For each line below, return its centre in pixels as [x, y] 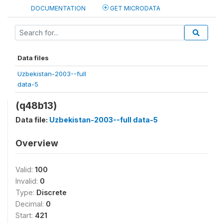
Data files [33, 58]
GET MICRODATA [134, 8]
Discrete [52, 192]
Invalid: [28, 181]
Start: [25, 215]
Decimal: [31, 204]
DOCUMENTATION [58, 8]
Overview [37, 143]
